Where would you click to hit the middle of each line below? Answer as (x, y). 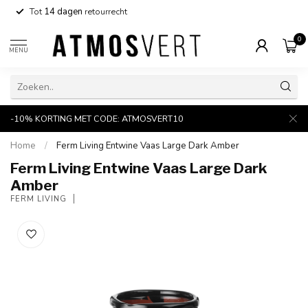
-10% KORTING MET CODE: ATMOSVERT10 (97, 119)
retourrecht (105, 12)
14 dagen (63, 12)
